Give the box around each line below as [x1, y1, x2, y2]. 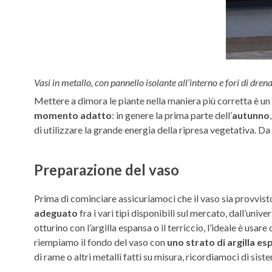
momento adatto [34, 109, 112, 121]
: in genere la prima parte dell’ [112, 109, 232, 121]
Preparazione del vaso [34, 161, 179, 179]
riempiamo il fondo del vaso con [34, 236, 167, 248]
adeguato [34, 206, 78, 219]
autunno [232, 109, 270, 121]
